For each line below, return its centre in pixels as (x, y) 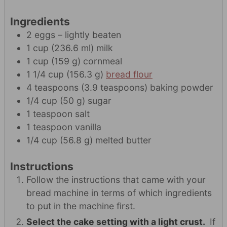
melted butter (123, 140)
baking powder (181, 87)
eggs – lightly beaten (78, 34)
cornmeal (102, 61)
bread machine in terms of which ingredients (119, 193)
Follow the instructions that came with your (116, 180)
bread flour (129, 74)
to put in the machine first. (82, 206)
